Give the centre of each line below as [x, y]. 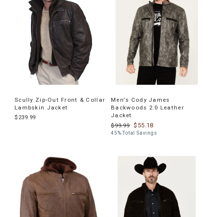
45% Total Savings [134, 133]
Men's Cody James [140, 100]
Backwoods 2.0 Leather [147, 108]
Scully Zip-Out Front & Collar [60, 100]
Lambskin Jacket [41, 108]
